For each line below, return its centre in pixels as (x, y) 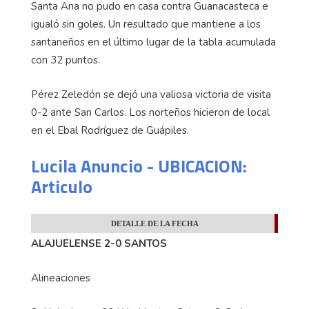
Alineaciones (62, 278)
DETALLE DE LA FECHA (154, 224)
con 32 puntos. (66, 60)
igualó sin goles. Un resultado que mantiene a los (146, 24)
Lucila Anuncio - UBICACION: (139, 166)
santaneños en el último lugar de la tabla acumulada (153, 42)
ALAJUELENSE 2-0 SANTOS (99, 244)
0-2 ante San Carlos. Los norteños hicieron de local (150, 113)
